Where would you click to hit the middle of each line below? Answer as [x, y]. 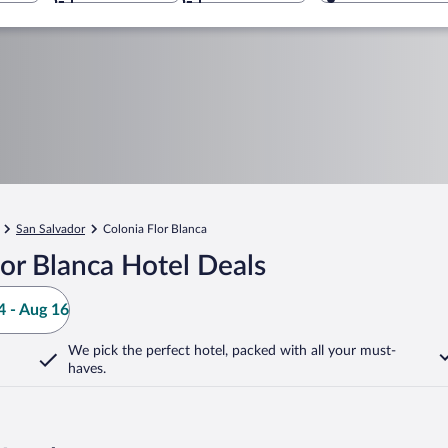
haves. [87, 369]
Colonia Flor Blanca [155, 229]
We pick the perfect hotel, [148, 351]
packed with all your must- [312, 351]
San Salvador [50, 229]
